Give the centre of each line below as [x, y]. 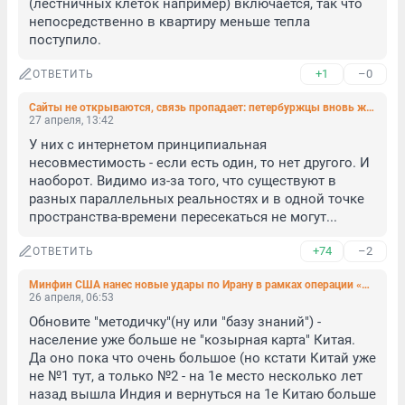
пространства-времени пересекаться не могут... [183, 217]
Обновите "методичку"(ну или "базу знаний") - [175, 322]
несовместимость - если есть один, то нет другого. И [199, 163]
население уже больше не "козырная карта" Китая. [194, 340]
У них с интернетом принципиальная [148, 145]
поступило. [65, 40]
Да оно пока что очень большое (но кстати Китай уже [202, 358]
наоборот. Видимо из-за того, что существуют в [183, 181]
